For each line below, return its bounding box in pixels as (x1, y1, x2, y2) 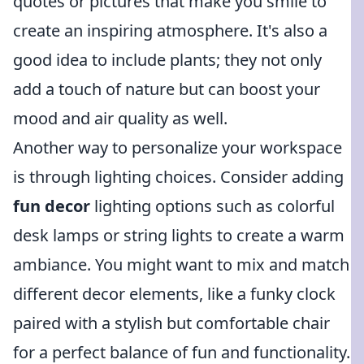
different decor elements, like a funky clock (13, 283, 336, 305)
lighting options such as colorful (90, 195, 335, 217)
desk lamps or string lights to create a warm (13, 224, 344, 246)
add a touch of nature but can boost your (13, 78, 320, 100)
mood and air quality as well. (13, 107, 227, 129)
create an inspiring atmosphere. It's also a (13, 19, 327, 41)
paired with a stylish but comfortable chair (13, 312, 330, 334)
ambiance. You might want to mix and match (13, 253, 349, 275)
